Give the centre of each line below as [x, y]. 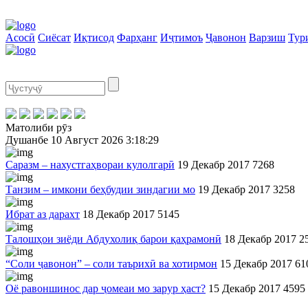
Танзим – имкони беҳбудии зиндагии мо [100, 189]
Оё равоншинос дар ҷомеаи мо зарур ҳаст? [106, 288]
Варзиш [267, 37]
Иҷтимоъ [181, 37]
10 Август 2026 [87, 140]
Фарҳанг [137, 37]
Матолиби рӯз [38, 128]
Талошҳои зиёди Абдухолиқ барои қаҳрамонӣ [113, 239]
